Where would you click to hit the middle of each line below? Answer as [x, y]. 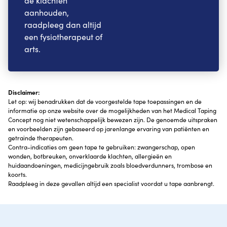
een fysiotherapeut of [63, 36]
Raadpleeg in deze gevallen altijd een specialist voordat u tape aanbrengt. [111, 183]
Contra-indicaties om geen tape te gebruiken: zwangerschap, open [102, 147]
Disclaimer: [24, 92]
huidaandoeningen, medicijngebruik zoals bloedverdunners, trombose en [110, 165]
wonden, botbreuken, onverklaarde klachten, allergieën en [90, 156]
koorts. [17, 174]
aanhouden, [47, 12]
